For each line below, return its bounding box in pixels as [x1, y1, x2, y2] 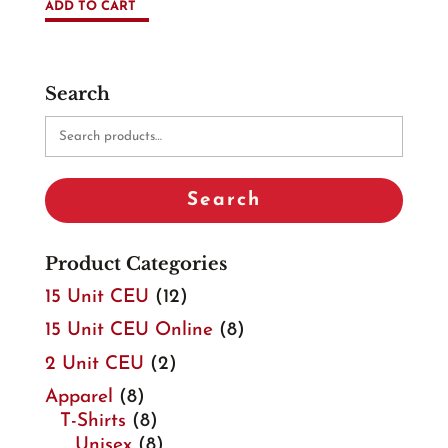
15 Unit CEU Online [44, 321, 213, 341]
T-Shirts [59, 412, 126, 432]
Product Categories [44, 252, 227, 275]
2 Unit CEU [44, 354, 144, 374]
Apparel [44, 388, 113, 408]
